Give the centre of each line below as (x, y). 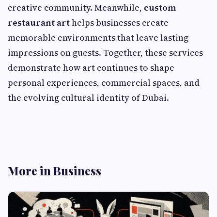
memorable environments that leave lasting (98, 38)
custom (160, 8)
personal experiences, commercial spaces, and (104, 83)
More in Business (54, 171)
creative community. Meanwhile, (76, 8)
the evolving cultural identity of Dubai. (88, 98)
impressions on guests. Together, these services (105, 53)
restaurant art (39, 23)
